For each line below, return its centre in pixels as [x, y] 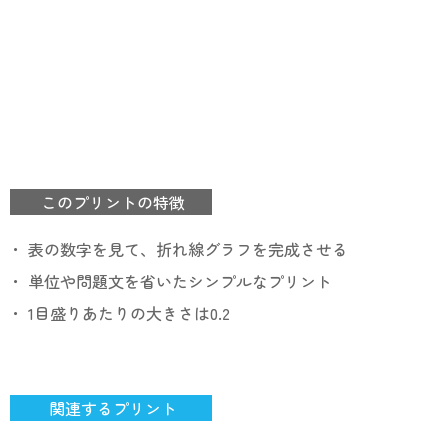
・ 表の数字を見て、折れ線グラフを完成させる [178, 249]
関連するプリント [111, 408]
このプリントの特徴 [111, 202]
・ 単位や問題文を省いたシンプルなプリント [170, 281]
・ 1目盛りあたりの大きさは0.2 [119, 313]
